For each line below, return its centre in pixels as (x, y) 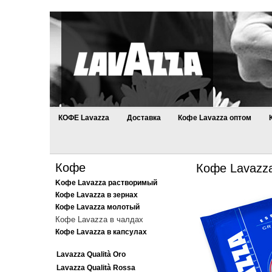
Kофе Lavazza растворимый (106, 183)
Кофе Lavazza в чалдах (99, 219)
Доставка (144, 118)
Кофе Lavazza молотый (97, 207)
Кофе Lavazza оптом (214, 118)
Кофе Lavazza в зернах (96, 195)
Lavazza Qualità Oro (91, 254)
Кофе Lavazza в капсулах (101, 232)
